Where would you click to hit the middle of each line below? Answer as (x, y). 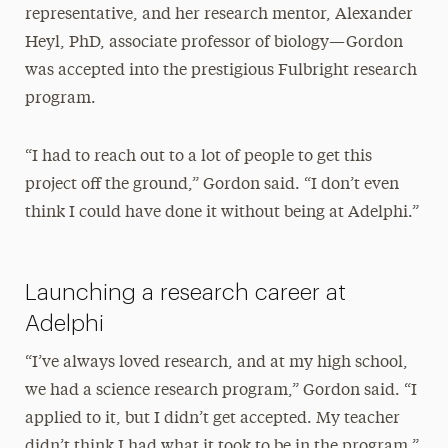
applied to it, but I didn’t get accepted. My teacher (212, 418)
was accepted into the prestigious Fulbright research (220, 70)
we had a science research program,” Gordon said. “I (220, 390)
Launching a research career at (185, 292)
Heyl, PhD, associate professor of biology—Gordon (213, 42)
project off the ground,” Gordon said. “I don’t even (211, 184)
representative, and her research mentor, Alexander (218, 14)
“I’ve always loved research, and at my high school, (216, 362)
